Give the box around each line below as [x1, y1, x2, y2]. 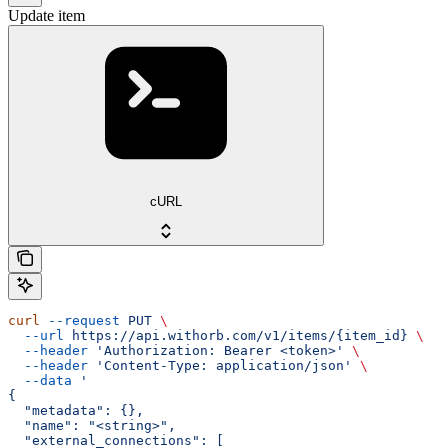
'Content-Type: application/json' [88, 358, 352, 374]
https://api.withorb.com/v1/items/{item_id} [64, 328, 408, 344]
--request [40, 313, 120, 329]
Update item [8, 6, 85, 24]
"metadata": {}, [8, 403, 144, 419]
